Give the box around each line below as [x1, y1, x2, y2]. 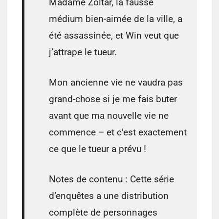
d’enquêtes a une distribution [49, 190, 169, 202]
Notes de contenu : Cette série [49, 174, 174, 185]
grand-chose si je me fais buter [49, 93, 177, 105]
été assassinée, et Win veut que [49, 30, 179, 42]
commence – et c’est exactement [49, 127, 187, 138]
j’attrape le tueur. [49, 46, 117, 58]
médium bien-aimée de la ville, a [49, 13, 182, 25]
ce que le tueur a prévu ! [49, 143, 146, 155]
